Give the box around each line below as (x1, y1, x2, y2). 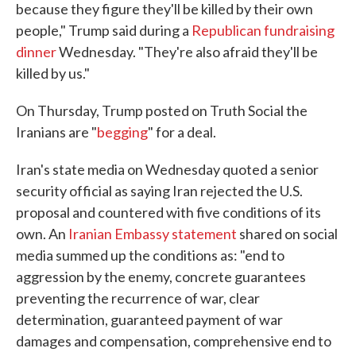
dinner (16, 43, 56, 60)
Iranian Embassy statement (68, 225, 237, 242)
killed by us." (16, 64, 90, 82)
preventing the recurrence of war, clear (16, 289, 260, 307)
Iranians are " (16, 123, 97, 141)
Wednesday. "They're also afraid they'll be (56, 43, 318, 60)
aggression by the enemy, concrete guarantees (16, 268, 306, 285)
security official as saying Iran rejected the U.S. (16, 182, 303, 199)
